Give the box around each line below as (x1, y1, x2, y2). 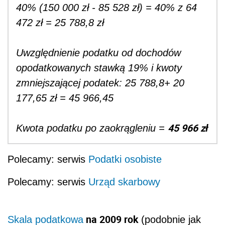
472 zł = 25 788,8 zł (16, 17, 104, 29)
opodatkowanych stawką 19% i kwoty (16, 62, 182, 74)
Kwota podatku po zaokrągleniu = (16, 123, 168, 134)
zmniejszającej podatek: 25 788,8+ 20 (16, 77, 184, 89)
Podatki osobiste (88, 154, 162, 165)
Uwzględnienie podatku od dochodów (16, 47, 181, 59)
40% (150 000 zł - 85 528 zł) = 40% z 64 (16, 2, 197, 14)
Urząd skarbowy (88, 176, 160, 188)
